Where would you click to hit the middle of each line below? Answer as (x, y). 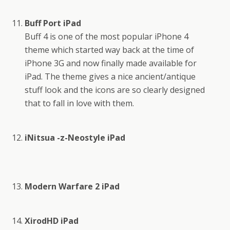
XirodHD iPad (52, 221)
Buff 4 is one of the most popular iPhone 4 (107, 36)
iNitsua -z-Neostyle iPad (75, 137)
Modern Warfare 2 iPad (72, 186)
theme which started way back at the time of (110, 50)
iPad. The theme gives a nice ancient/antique (110, 76)
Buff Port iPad (53, 23)
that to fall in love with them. (81, 103)
